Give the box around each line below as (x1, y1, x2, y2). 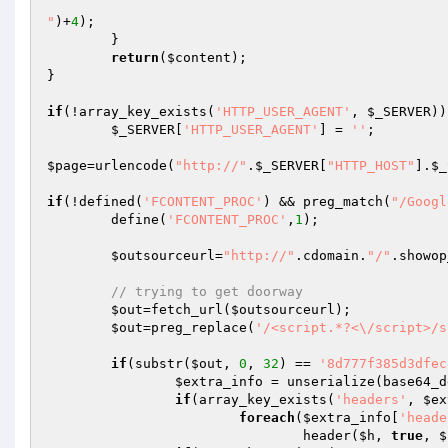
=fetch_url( (143, 302, 231, 317)
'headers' (335, 392, 407, 407)
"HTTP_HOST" (327, 158, 415, 173)
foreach (239, 410, 295, 425)
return (111, 50, 159, 65)
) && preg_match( (263, 194, 391, 209)
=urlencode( (87, 158, 175, 173)
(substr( (127, 356, 191, 371)
